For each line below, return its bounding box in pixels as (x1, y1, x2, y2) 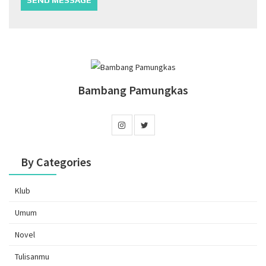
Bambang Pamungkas (78, 82, 188, 97)
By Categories (21, 154, 91, 169)
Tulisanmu (15, 251, 49, 262)
